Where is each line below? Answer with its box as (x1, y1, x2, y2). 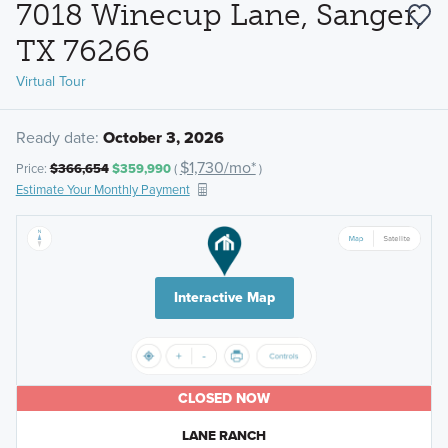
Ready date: (15, 125, 99, 149)
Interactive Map (173, 287, 275, 309)
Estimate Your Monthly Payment (15, 180, 190, 200)
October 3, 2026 (102, 125, 224, 149)
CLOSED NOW (178, 388, 270, 410)
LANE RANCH (182, 425, 266, 446)
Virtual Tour (15, 70, 86, 92)
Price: (15, 159, 50, 179)
